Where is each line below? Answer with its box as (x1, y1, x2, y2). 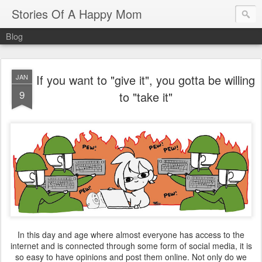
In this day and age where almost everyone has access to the (18, 229, 244, 240)
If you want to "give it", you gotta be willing (36, 71, 255, 88)
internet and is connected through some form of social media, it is (10, 240, 252, 251)
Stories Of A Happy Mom (12, 5, 142, 22)
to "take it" (119, 88, 173, 105)
